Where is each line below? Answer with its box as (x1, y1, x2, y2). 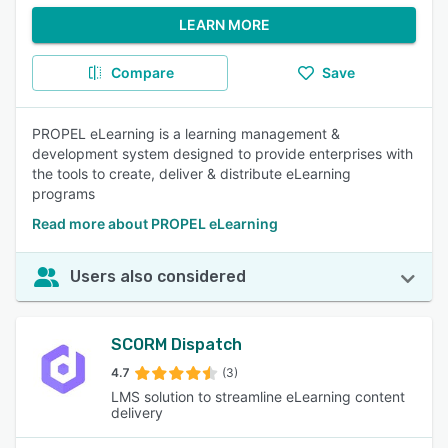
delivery (110, 404, 163, 421)
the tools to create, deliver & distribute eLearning (32, 165, 351, 182)
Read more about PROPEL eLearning (32, 215, 278, 232)
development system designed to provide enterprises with (32, 145, 413, 162)
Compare (110, 64, 174, 81)
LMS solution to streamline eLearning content (110, 388, 405, 405)
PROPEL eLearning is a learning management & (32, 125, 340, 142)
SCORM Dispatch (110, 335, 242, 354)
